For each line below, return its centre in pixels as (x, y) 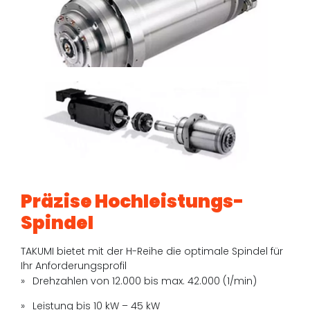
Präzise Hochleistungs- (133, 201)
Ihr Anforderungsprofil (74, 265)
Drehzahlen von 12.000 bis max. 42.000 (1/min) (146, 281)
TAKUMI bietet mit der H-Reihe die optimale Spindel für (152, 251)
